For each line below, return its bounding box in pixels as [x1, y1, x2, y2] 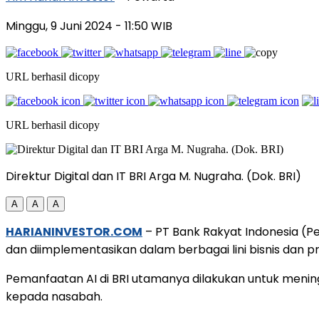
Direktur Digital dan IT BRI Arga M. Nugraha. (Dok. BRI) [6, 167, 301, 184]
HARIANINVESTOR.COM [6, 223, 142, 240]
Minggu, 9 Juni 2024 [6, 17, 115, 34]
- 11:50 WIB [115, 17, 172, 34]
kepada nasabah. [6, 288, 103, 305]
